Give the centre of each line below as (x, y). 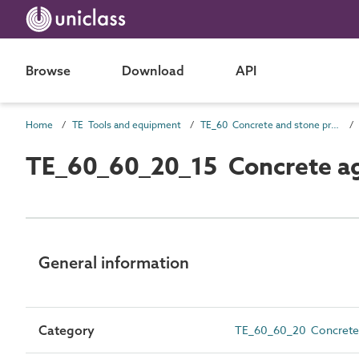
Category (67, 330)
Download (153, 71)
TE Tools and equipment (127, 125)
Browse (48, 71)
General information (114, 262)
